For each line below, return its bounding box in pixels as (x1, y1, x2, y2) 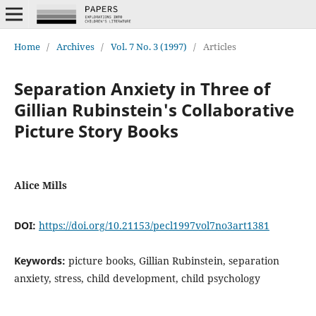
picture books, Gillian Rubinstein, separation (68, 253, 279, 267)
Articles (202, 39, 236, 53)
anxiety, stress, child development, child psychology (13, 271, 260, 285)
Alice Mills (13, 178, 67, 192)
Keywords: (13, 253, 68, 267)
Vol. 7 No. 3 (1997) (110, 39, 187, 53)
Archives (56, 39, 95, 53)
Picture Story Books (13, 119, 178, 142)
